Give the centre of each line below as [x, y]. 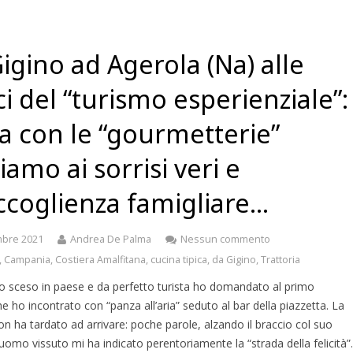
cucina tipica [179, 260]
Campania [28, 260]
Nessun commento [226, 239]
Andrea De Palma [111, 239]
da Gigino [234, 260]
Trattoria [281, 260]
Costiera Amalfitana [101, 260]
